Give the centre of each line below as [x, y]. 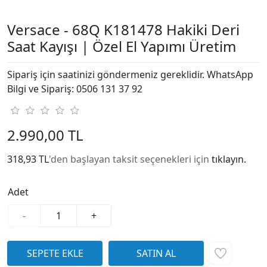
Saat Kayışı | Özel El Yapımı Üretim [122, 46]
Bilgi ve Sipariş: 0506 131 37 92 [75, 89]
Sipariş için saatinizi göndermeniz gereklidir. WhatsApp [130, 75]
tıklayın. [229, 159]
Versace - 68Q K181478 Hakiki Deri [123, 30]
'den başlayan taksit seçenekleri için [130, 159]
